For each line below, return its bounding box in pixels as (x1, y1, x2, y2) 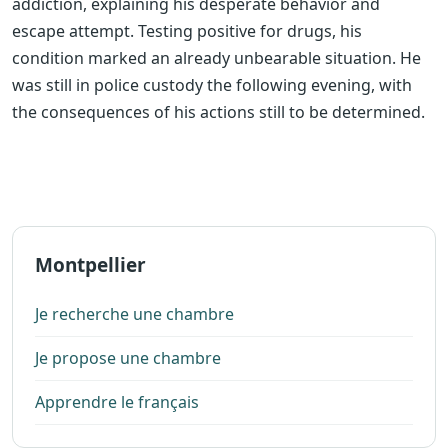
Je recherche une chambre (35, 302, 234, 325)
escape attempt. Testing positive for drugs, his (12, 20, 362, 43)
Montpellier (35, 251, 146, 278)
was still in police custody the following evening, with (12, 74, 412, 97)
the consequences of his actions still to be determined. (12, 101, 425, 124)
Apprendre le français (35, 390, 199, 413)
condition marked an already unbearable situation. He (12, 47, 421, 70)
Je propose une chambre (35, 346, 221, 369)
